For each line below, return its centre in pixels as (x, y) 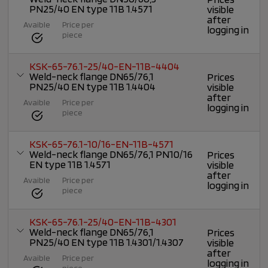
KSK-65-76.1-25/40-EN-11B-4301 (103, 222)
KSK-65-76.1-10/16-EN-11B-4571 (102, 144)
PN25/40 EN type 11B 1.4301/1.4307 (107, 242)
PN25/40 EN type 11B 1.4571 (91, 9)
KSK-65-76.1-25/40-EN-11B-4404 (105, 66)
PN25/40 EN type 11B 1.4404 (93, 87)
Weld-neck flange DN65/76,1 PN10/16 (111, 154)
